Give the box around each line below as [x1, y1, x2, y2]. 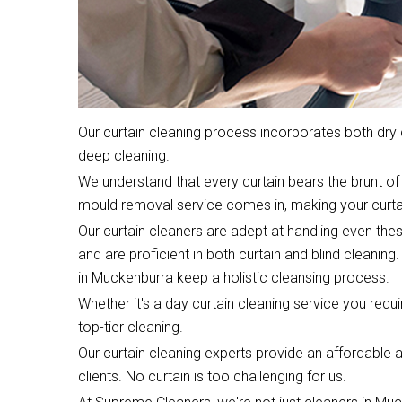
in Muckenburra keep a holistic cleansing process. [78, 268, 389, 286]
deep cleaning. [78, 146, 170, 164]
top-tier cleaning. [78, 318, 183, 336]
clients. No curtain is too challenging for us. [78, 367, 346, 385]
